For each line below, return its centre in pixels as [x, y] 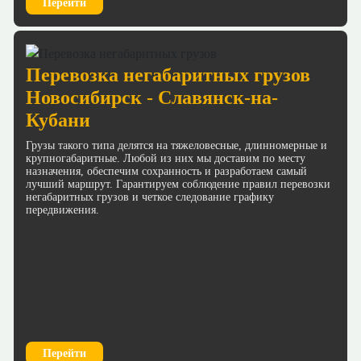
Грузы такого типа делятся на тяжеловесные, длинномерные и [176, 145]
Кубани [58, 120]
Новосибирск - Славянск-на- [152, 97]
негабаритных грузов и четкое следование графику [150, 197]
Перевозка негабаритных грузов [168, 75]
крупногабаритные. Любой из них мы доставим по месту [166, 158]
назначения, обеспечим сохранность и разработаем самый [166, 171]
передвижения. [62, 210]
